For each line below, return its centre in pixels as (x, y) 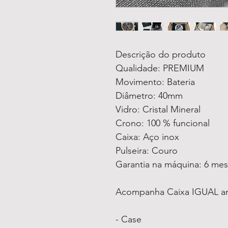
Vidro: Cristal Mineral (158, 109)
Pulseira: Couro (147, 151)
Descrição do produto (161, 54)
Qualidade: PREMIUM (160, 68)
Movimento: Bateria (155, 82)
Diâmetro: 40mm (149, 96)
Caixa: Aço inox (147, 137)
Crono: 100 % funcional (163, 123)
